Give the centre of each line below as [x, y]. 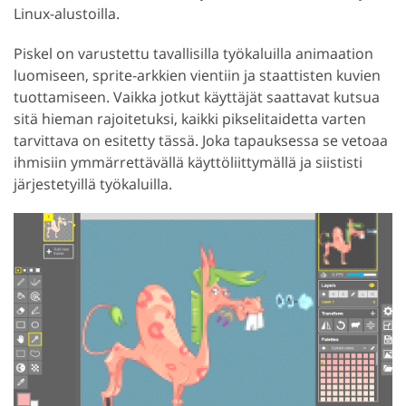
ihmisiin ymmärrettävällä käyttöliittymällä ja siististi [188, 162]
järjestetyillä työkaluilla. [93, 184]
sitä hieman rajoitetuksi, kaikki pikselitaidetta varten [190, 118]
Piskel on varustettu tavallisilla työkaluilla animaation [193, 53]
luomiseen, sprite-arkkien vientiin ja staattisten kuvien [197, 75]
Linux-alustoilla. [67, 13]
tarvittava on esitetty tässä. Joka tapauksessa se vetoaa [201, 140]
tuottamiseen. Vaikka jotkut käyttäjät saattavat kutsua [197, 97]
